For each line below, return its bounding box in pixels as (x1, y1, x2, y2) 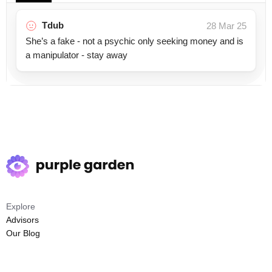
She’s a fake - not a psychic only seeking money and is (25, 36, 243, 46)
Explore (6, 202, 35, 211)
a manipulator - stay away (25, 50, 127, 60)
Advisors (6, 215, 39, 225)
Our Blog (6, 228, 40, 238)
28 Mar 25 (206, 21, 246, 31)
